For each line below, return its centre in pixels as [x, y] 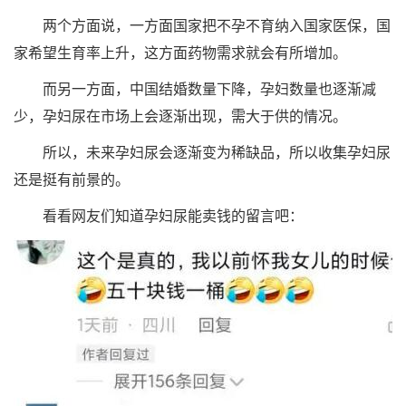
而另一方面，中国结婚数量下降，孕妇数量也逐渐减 [195, 89]
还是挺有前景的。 [72, 179]
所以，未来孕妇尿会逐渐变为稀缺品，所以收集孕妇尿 [202, 152]
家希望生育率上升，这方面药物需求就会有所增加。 [180, 53]
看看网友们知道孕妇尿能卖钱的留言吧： [159, 216]
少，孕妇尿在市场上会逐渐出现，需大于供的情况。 [180, 116]
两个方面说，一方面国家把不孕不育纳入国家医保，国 [202, 25]
